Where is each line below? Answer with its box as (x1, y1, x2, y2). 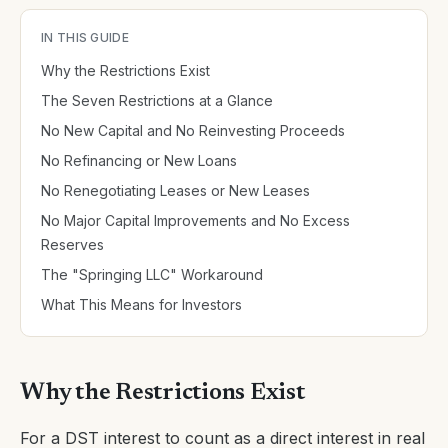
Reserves (41, 236, 104, 253)
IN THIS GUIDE (41, 30, 129, 45)
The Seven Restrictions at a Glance (41, 92, 273, 109)
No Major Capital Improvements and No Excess (41, 212, 350, 229)
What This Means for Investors (41, 296, 242, 313)
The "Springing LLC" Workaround (41, 266, 263, 283)
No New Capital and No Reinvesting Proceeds (41, 122, 345, 139)
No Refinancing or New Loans (41, 152, 237, 169)
